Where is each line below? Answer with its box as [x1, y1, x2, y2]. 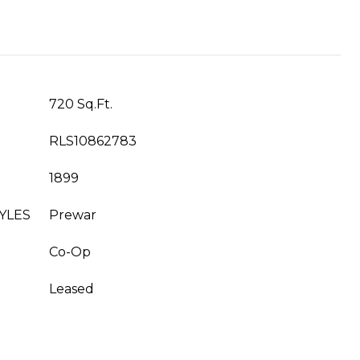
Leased [49, 281, 94, 297]
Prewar [49, 207, 96, 223]
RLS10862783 [49, 133, 137, 149]
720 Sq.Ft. [49, 96, 112, 112]
